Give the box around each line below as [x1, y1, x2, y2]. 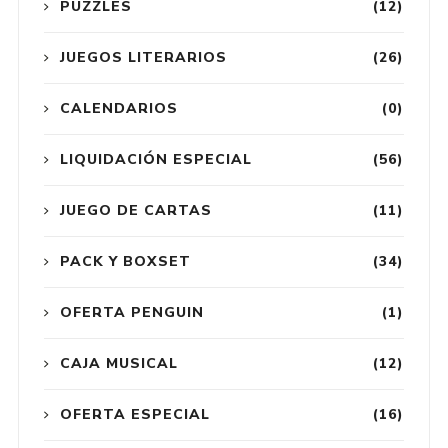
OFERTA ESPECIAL [59, 404, 210, 424]
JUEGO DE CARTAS [59, 200, 212, 220]
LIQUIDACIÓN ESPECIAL [59, 149, 252, 169]
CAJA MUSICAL [59, 353, 178, 373]
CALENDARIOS [59, 98, 178, 118]
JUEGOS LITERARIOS [59, 47, 227, 67]
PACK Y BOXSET [59, 251, 191, 271]
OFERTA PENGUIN [59, 302, 204, 322]
